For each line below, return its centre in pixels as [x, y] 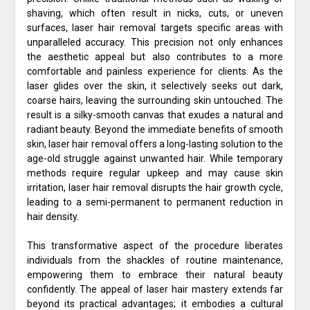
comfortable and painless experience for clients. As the [155, 72]
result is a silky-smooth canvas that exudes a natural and [155, 115]
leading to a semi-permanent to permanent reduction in [155, 202]
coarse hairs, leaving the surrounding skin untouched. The [155, 101]
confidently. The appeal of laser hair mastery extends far [155, 290]
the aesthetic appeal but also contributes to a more [155, 57]
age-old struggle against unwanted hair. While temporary [155, 159]
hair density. [53, 217]
